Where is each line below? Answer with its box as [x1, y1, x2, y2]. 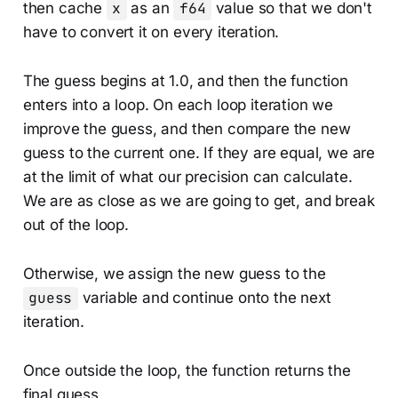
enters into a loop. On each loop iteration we [22, 96, 334, 115]
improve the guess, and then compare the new [22, 120, 351, 139]
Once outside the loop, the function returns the [22, 362, 351, 380]
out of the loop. [22, 216, 129, 235]
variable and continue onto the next [77, 289, 331, 307]
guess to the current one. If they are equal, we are [22, 144, 376, 163]
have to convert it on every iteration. [22, 23, 280, 42]
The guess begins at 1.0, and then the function [22, 72, 348, 91]
